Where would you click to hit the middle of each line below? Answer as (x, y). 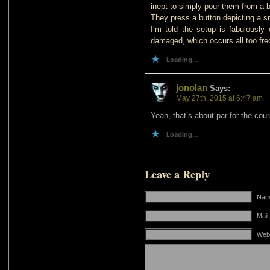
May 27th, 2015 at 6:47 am (219, 98)
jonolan (192, 88)
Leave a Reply (177, 174)
